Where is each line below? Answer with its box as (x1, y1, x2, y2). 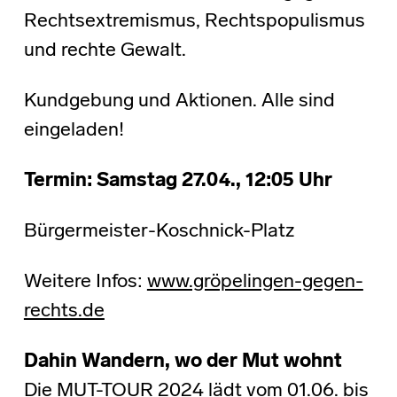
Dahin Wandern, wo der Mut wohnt (23, 352, 342, 373)
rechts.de (23, 301, 105, 323)
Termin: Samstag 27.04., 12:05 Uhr (23, 171, 332, 192)
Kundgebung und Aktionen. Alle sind (23, 91, 335, 113)
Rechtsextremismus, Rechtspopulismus (23, 12, 365, 33)
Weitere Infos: (23, 272, 147, 293)
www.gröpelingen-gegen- (146, 272, 363, 293)
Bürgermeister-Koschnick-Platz (23, 222, 295, 243)
